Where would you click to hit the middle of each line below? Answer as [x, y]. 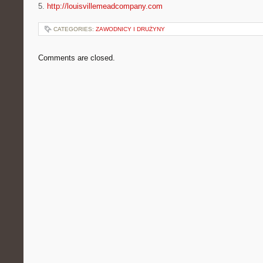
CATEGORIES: [75, 29]
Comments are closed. [77, 58]
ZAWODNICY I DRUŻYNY [130, 29]
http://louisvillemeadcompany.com [105, 6]
